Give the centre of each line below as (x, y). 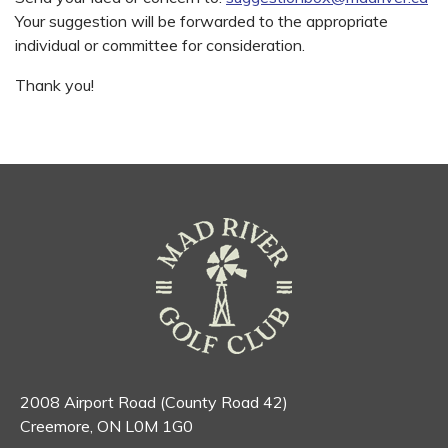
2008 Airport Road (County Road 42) (154, 402)
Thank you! (54, 85)
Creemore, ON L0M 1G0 (106, 426)
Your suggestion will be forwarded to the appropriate (201, 21)
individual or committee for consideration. (160, 45)
